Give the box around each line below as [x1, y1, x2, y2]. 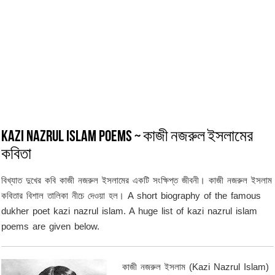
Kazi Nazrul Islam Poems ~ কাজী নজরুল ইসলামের [1, 129, 254, 145]
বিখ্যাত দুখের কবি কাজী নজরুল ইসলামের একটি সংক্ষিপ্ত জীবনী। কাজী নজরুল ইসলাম [1, 175, 273, 185]
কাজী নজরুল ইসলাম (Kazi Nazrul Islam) [122, 261, 269, 272]
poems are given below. [1, 221, 100, 231]
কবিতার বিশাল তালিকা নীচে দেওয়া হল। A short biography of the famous [1, 190, 261, 201]
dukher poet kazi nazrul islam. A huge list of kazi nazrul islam [1, 206, 258, 216]
